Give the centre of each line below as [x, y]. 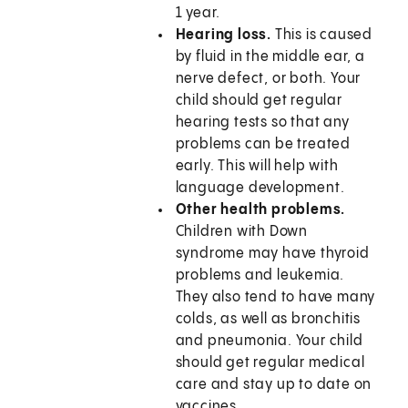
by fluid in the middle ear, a [270, 57]
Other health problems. [260, 210]
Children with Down [242, 232]
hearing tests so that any [262, 123]
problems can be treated [263, 145]
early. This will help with [257, 167]
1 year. [198, 14]
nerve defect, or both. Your [268, 79]
